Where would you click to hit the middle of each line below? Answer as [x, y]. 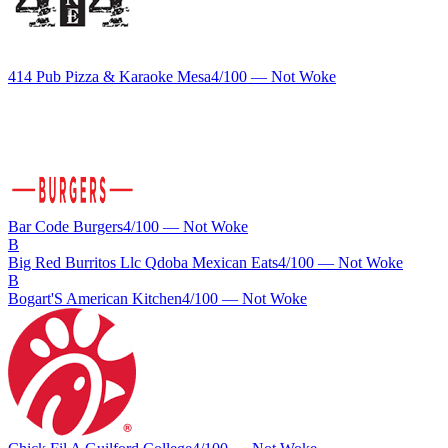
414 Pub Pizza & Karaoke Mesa [109, 77]
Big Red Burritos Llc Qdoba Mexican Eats [143, 263]
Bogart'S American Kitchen [95, 299]
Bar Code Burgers [65, 227]
